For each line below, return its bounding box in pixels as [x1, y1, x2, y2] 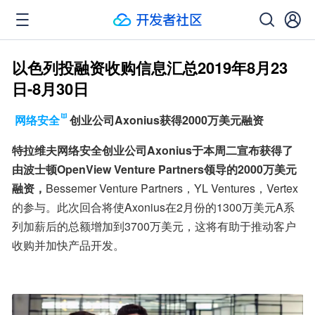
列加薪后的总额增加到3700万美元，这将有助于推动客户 [12, 218, 296, 234]
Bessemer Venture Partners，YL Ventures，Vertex [46, 180, 298, 196]
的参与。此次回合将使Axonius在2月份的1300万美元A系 [12, 199, 295, 215]
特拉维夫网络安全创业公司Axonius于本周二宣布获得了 [12, 142, 293, 158]
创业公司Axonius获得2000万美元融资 [70, 112, 264, 128]
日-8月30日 [12, 77, 89, 100]
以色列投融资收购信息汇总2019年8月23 [12, 56, 288, 79]
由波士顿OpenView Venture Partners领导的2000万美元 [12, 161, 297, 177]
